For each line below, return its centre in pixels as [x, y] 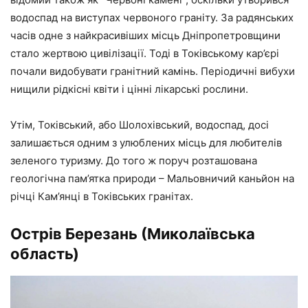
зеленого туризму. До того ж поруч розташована [134, 161]
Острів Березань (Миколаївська [133, 234]
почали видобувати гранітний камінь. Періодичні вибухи [153, 71]
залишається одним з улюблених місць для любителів [146, 143]
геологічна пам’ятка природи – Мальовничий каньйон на [152, 179]
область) [45, 254]
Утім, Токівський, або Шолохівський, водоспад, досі [140, 125]
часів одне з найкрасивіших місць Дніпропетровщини [145, 36]
